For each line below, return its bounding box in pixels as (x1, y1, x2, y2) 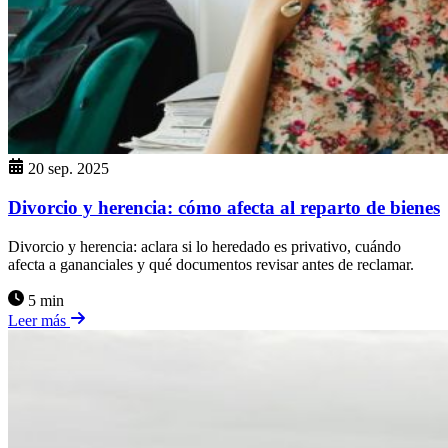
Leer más (8, 311, 70, 329)
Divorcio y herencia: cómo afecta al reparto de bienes (8, 197, 440, 219)
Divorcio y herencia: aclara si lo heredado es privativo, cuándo (8, 237, 401, 255)
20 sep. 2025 (28, 160, 109, 178)
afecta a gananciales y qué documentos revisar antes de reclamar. (8, 255, 414, 273)
